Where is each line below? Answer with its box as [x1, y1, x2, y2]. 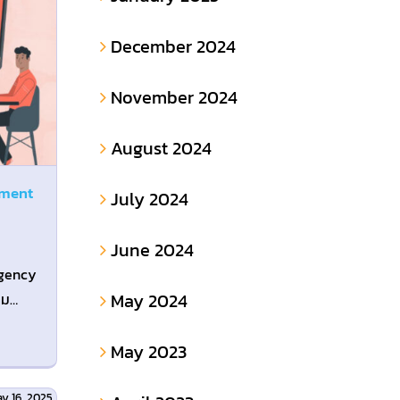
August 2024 [110, 135, 212, 162]
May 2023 [110, 338, 187, 366]
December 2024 [110, 33, 236, 61]
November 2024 [110, 84, 237, 112]
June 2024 [110, 237, 194, 264]
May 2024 [110, 287, 187, 315]
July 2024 [110, 186, 188, 213]
